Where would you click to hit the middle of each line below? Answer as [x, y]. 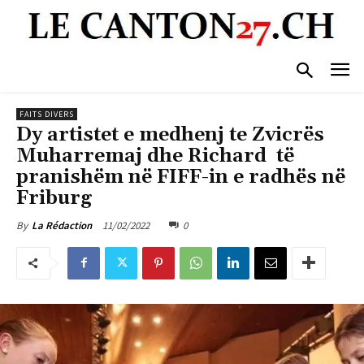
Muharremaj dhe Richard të [155, 156]
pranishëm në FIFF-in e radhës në [181, 177]
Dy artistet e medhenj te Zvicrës [170, 134]
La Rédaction [62, 225]
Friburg [54, 198]
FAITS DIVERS [47, 114]
